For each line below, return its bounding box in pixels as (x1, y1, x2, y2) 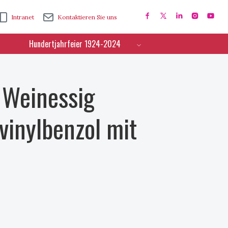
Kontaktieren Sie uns (58, 13, 118, 21)
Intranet (11, 13, 35, 21)
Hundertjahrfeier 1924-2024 (29, 38, 121, 50)
